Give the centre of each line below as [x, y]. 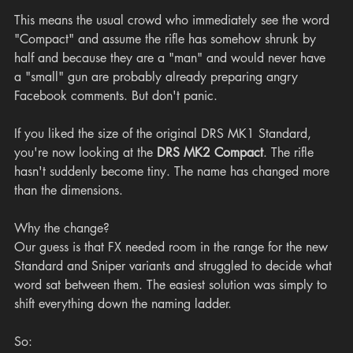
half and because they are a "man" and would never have [172, 58]
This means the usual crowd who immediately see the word [174, 20]
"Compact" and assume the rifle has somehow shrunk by [167, 39]
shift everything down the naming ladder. [123, 304]
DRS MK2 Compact [210, 153]
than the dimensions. [69, 191]
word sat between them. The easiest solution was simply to [173, 285]
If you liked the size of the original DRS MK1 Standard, [165, 134]
